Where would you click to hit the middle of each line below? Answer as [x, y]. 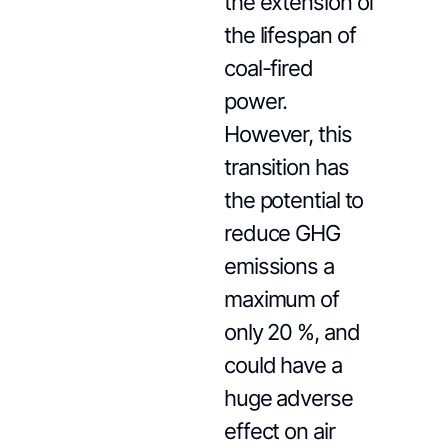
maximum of [281, 299]
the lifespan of [289, 35]
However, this [287, 134]
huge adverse [288, 398]
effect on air [279, 431]
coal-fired [268, 68]
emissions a [278, 266]
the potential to [293, 200]
